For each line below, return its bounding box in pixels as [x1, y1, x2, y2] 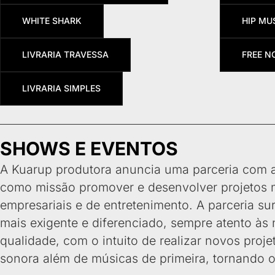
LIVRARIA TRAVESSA [22, 49, 109, 60]
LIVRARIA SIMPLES [22, 83, 101, 94]
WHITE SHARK [22, 15, 82, 26]
